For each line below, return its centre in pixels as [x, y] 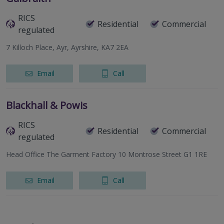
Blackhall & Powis [47, 105]
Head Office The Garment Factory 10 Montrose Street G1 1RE [106, 154]
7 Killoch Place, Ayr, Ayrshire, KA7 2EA [67, 47]
